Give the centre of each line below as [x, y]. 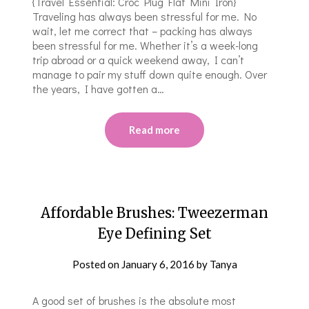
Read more [154, 129]
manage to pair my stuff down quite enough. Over [150, 74]
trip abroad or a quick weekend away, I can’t [139, 59]
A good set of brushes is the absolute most [134, 300]
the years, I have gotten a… [99, 88]
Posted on [97, 264]
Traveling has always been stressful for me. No [145, 16]
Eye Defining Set [154, 233]
